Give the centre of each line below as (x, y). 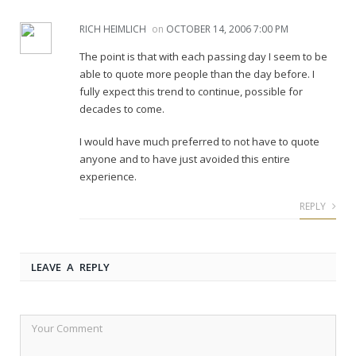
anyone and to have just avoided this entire (185, 159)
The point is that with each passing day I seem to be (203, 56)
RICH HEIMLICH (113, 29)
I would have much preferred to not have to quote (199, 142)
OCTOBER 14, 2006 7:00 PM (227, 29)
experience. (108, 177)
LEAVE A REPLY (70, 267)
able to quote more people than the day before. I (197, 74)
